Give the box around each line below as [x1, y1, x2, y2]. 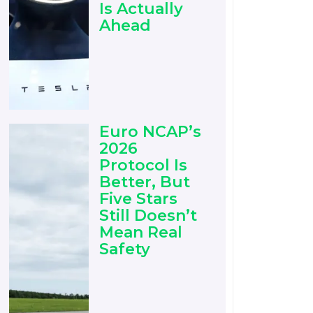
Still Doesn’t [99, 206, 198, 226]
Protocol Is [99, 156, 188, 175]
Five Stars [99, 189, 178, 209]
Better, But [99, 173, 191, 192]
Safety [99, 240, 151, 259]
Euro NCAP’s [99, 122, 202, 142]
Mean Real [99, 223, 183, 242]
